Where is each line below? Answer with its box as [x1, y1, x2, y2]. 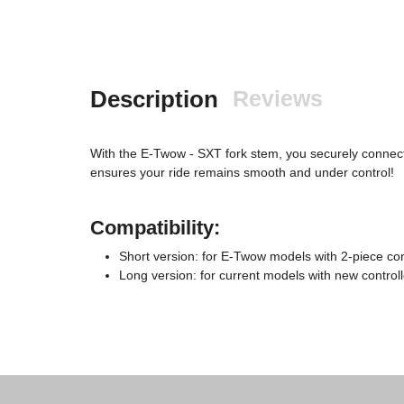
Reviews [233, 85, 323, 111]
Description [90, 85, 218, 113]
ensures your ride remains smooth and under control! [90, 164, 394, 179]
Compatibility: [90, 216, 220, 239]
